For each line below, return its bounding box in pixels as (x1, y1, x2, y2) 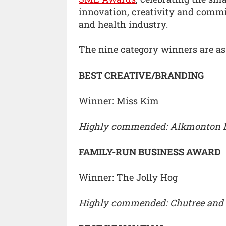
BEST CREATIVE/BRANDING (79, 69, 204, 81)
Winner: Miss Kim (79, 94, 159, 107)
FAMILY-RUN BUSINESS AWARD (79, 145, 221, 158)
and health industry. (79, 18, 168, 30)
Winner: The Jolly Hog (79, 171, 178, 184)
